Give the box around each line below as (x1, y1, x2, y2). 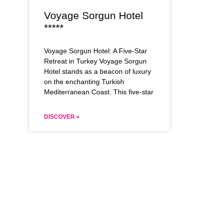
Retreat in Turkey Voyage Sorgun (44, 57, 147, 66)
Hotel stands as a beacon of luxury (44, 67, 151, 76)
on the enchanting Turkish (44, 78, 124, 86)
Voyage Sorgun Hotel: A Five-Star (44, 47, 147, 55)
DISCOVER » (44, 113, 80, 121)
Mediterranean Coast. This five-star (44, 88, 153, 96)
